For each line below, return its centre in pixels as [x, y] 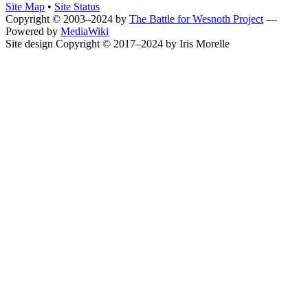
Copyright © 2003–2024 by [67, 19]
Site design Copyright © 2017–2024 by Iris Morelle [118, 43]
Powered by [33, 31]
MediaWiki [85, 31]
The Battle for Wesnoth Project [196, 19]
